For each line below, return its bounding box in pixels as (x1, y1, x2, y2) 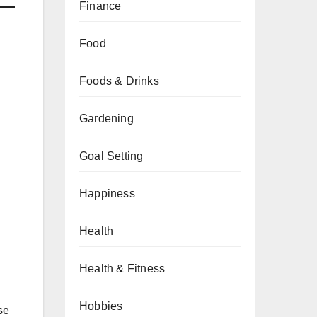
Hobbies (79, 300, 123, 312)
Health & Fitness (79, 263, 166, 275)
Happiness (79, 188, 135, 200)
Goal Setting (79, 150, 144, 162)
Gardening (79, 113, 134, 125)
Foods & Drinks (79, 75, 159, 87)
